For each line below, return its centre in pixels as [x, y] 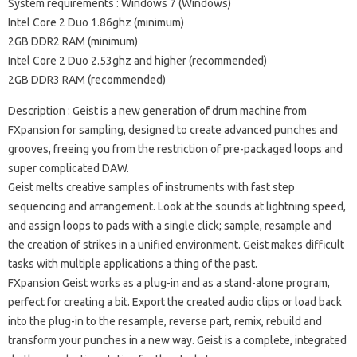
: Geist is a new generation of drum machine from [186, 110]
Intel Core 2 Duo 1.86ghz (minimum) [96, 22]
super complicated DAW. [69, 168]
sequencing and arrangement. [82, 206]
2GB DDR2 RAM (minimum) [73, 41]
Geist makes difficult [294, 244]
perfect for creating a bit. [69, 302]
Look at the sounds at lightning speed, [252, 206]
